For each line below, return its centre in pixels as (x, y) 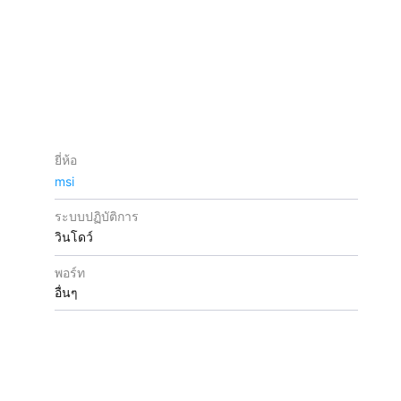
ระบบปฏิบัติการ (97, 216)
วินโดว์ (74, 237)
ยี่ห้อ (66, 160)
